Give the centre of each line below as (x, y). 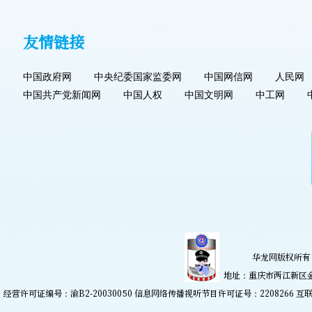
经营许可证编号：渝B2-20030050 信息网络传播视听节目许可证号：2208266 (149, 293)
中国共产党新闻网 (62, 95)
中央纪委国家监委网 (138, 77)
